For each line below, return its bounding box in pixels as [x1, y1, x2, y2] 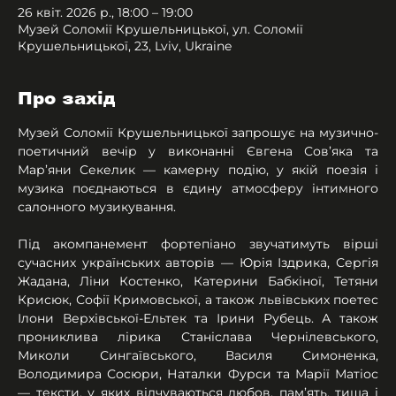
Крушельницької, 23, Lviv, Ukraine [18, 38, 232, 55]
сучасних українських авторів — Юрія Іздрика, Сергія [18, 255, 378, 271]
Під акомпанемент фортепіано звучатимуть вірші [18, 236, 378, 253]
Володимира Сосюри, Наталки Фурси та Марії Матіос [18, 366, 378, 383]
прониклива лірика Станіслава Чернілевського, [18, 329, 378, 346]
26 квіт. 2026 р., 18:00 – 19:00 [18, 4, 193, 21]
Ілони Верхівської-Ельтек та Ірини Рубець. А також [18, 310, 378, 327]
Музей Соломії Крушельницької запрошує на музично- [18, 125, 378, 141]
